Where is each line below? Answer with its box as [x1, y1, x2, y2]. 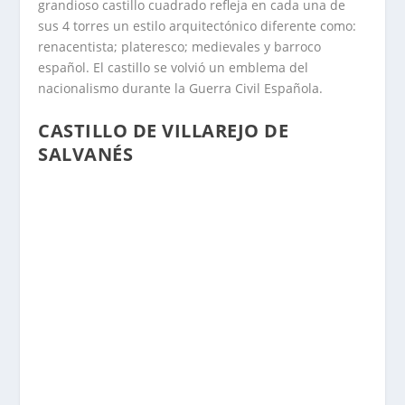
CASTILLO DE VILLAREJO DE [38, 118, 289, 143]
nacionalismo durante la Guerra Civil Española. [38, 80, 324, 98]
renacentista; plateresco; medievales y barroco [38, 38, 322, 56]
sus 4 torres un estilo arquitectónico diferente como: [38, 17, 357, 35]
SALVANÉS [38, 141, 134, 166]
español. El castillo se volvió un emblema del [38, 59, 309, 77]
